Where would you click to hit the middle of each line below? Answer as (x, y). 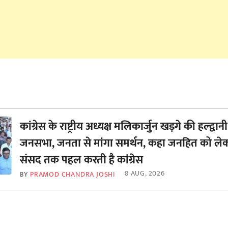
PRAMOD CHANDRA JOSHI (73, 174)
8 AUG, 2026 (145, 173)
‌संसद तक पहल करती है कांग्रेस (81, 160)
